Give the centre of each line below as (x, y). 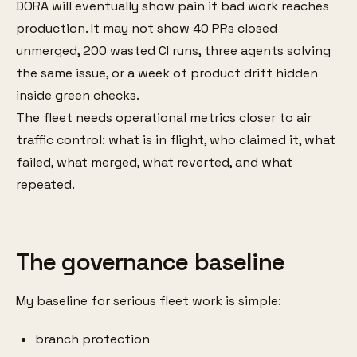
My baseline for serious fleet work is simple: (149, 300)
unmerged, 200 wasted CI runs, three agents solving (173, 51)
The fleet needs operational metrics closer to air (164, 118)
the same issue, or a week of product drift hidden (167, 73)
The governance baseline (151, 262)
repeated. (45, 185)
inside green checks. (78, 96)
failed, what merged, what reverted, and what (154, 163)
